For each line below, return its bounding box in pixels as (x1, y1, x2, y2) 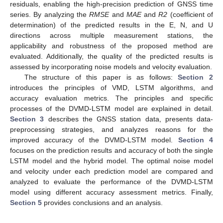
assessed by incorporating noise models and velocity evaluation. (10, 62, 212, 71)
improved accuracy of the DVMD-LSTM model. (10, 135, 178, 144)
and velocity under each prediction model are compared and (10, 167, 213, 175)
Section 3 (10, 114, 44, 123)
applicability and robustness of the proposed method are (10, 41, 213, 50)
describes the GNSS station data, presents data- (44, 114, 213, 123)
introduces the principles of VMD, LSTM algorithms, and (10, 83, 213, 92)
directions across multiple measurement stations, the (10, 31, 213, 39)
